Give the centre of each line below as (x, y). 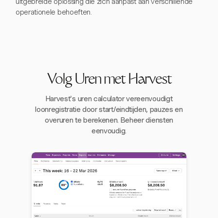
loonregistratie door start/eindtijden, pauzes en (109, 109)
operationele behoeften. (54, 12)
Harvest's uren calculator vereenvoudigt (109, 99)
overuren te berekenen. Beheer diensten (109, 120)
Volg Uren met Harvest (109, 80)
